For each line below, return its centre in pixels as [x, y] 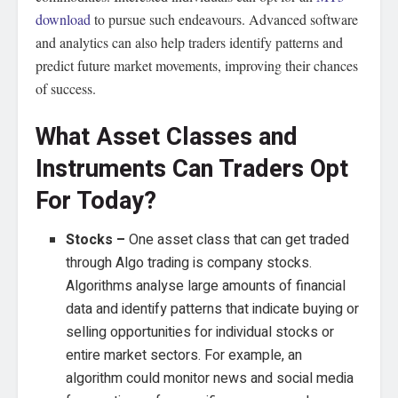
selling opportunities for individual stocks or [200, 333]
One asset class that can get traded [239, 240]
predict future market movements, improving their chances [197, 65]
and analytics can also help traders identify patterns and [189, 42]
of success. [66, 88]
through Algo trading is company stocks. [189, 263]
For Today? [96, 200]
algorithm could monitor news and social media [210, 379]
